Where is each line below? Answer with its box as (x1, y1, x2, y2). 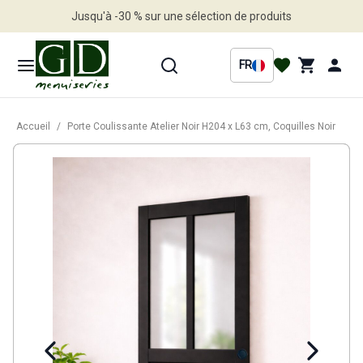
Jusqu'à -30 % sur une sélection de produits (71, 9, 292, 23)
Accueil (16, 121, 50, 133)
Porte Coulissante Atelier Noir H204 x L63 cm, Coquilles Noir (67, 121, 335, 133)
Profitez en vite (143, 41, 220, 55)
